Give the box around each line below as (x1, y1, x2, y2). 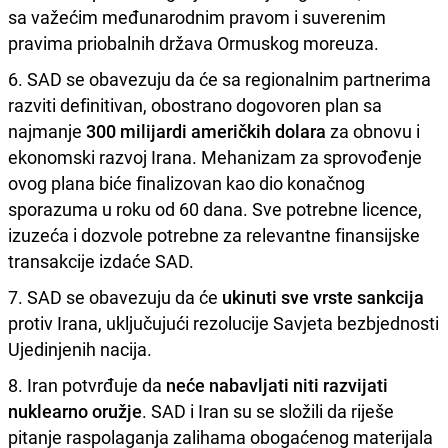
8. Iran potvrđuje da (8, 372, 166, 397)
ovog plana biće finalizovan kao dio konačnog (8, 170, 365, 195)
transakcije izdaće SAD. (8, 248, 194, 273)
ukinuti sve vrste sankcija (222, 284, 424, 309)
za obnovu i (326, 118, 420, 143)
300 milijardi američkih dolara (86, 118, 326, 143)
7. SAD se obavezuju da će (8, 284, 222, 309)
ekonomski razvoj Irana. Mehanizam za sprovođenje (8, 144, 422, 169)
